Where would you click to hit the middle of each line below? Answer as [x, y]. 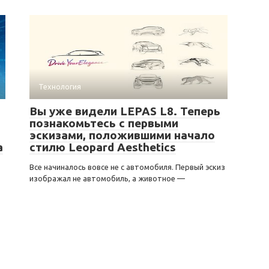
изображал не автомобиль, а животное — [107, 178]
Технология [60, 86]
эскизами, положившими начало [122, 135]
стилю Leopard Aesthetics [103, 147]
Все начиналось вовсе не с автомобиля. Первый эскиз [127, 167]
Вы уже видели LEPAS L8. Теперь [125, 111]
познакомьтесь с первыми [104, 123]
